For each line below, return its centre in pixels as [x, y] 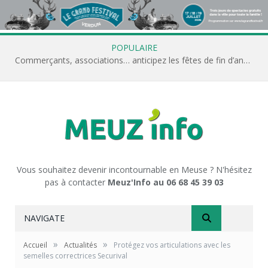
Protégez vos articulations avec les [172, 245]
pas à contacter [76, 182]
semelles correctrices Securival [75, 255]
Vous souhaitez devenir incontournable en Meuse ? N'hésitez [134, 169]
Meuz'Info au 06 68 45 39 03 [165, 182]
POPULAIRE [134, 47]
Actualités [80, 245]
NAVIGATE [44, 218]
